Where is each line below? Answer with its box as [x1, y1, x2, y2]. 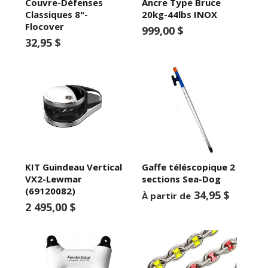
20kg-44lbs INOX [141, 8, 217, 20]
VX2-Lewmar [25, 172, 83, 185]
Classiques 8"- [25, 8, 89, 20]
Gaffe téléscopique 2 [141, 160, 235, 173]
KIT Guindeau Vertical [25, 160, 123, 173]
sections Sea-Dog [141, 172, 221, 185]
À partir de [141, 189, 191, 202]
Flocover [25, 20, 65, 32]
